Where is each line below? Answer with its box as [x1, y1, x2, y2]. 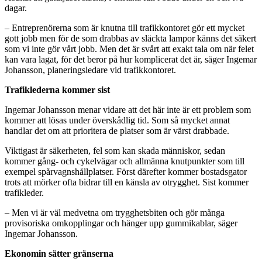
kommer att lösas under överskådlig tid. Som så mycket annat [5, 115, 230, 125]
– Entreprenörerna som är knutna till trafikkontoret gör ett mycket [5, 22, 244, 33]
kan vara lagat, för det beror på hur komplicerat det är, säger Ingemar [5, 54, 257, 64]
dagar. [5, 2, 27, 13]
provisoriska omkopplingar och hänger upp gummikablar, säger [5, 218, 237, 228]
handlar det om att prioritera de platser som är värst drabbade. [5, 125, 229, 136]
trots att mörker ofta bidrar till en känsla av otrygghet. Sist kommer [5, 177, 249, 187]
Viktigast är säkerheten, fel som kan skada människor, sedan [5, 145, 225, 156]
